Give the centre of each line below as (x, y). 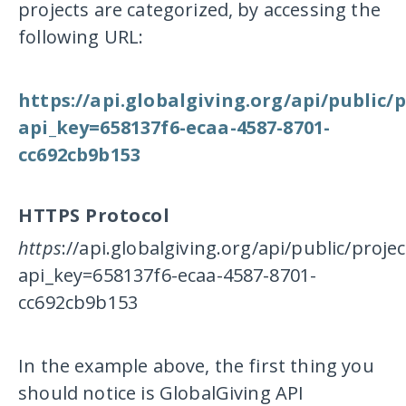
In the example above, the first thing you (196, 365)
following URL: (81, 36)
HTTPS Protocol (94, 215)
